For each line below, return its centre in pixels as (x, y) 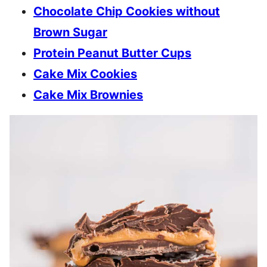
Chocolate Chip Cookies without (127, 12)
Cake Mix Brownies (88, 95)
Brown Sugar (70, 32)
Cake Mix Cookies (85, 74)
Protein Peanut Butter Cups (112, 53)
